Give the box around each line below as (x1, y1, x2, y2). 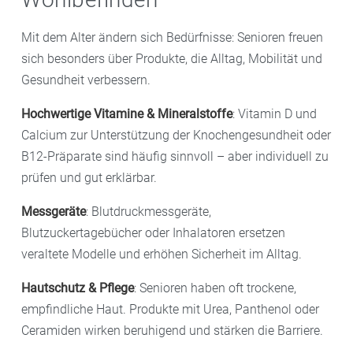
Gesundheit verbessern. (21, 72, 150, 87)
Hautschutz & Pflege (21, 280, 134, 295)
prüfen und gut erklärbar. (21, 169, 157, 185)
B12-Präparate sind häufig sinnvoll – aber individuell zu (21, 148, 329, 164)
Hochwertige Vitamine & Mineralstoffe (21, 106, 232, 121)
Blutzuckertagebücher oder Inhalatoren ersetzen (21, 225, 285, 240)
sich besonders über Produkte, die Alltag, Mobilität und (21, 50, 322, 66)
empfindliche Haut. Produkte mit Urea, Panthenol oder (21, 301, 319, 317)
